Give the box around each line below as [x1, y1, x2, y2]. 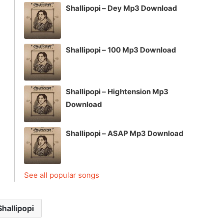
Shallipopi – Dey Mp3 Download [66, 3, 177, 13]
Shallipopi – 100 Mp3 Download [66, 45, 176, 55]
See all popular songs [24, 170, 99, 180]
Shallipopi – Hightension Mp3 [66, 87, 168, 97]
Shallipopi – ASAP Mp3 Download [66, 129, 184, 138]
